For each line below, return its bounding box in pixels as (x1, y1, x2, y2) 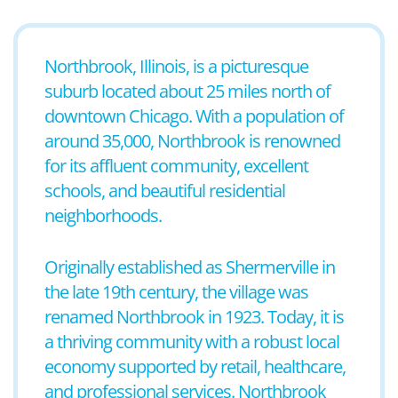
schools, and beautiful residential (44, 179, 285, 203)
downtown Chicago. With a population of (44, 104, 344, 128)
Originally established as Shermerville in (44, 255, 335, 279)
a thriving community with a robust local (44, 330, 339, 354)
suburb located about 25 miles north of (44, 79, 330, 103)
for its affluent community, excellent (44, 154, 308, 178)
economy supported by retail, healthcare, (44, 354, 346, 378)
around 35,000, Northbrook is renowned (44, 129, 340, 153)
